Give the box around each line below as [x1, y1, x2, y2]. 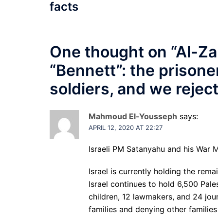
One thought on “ [50, 42, 176, 62]
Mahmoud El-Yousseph [89, 111, 177, 122]
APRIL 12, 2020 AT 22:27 [89, 124, 163, 132]
